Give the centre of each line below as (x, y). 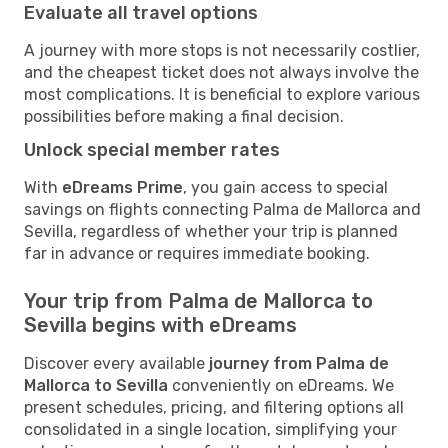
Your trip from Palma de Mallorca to (198, 300)
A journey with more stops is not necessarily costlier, (222, 50)
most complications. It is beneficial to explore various (222, 94)
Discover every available (116, 363)
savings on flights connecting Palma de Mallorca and (222, 209)
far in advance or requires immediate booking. (197, 253)
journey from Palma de (299, 363)
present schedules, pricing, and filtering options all (214, 407)
